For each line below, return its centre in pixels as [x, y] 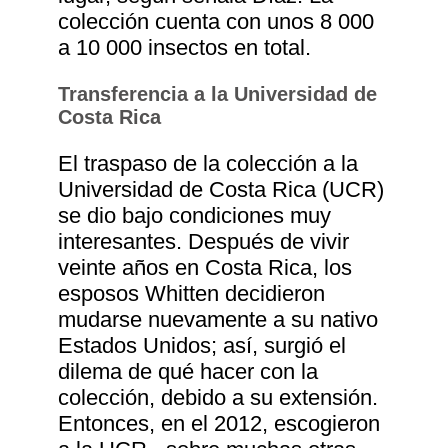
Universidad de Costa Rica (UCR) [221, 190]
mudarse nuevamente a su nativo [218, 320]
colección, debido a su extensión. [218, 398]
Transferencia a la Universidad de [218, 94]
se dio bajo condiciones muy [195, 216]
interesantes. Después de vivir [204, 242]
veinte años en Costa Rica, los [205, 268]
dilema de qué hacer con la [188, 372]
